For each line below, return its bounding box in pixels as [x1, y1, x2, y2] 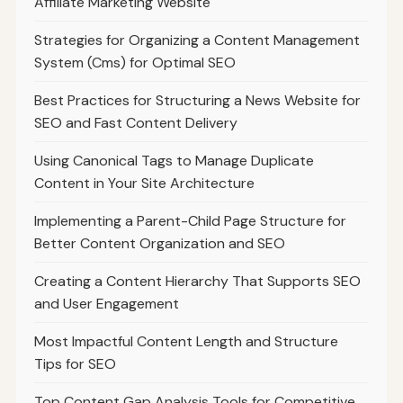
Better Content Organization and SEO [33, 233, 285, 253]
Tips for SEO [33, 354, 116, 373]
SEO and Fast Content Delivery [33, 112, 237, 132]
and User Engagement [33, 293, 179, 313]
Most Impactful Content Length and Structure [33, 331, 338, 351]
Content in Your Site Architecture [33, 173, 255, 193]
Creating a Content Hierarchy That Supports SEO [33, 271, 361, 291]
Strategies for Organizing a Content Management [33, 30, 360, 49]
